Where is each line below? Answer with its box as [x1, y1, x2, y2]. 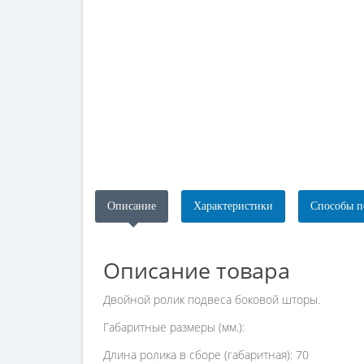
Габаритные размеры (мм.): [103, 319, 245, 335]
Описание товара [103, 255, 290, 285]
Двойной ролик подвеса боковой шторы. [103, 292, 320, 307]
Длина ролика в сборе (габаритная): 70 [103, 347, 309, 362]
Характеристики [193, 200, 273, 212]
